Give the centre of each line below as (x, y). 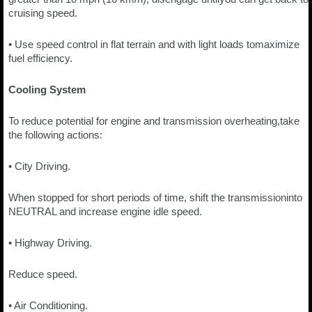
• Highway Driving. (50, 243)
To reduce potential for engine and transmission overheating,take (154, 121)
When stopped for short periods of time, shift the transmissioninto (155, 198)
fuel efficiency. (40, 58)
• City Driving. (39, 166)
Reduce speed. (43, 274)
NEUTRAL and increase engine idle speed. (105, 212)
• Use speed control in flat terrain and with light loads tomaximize (154, 45)
